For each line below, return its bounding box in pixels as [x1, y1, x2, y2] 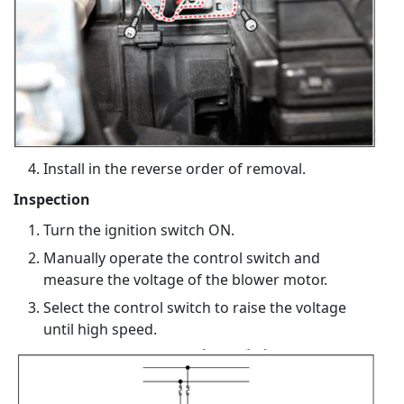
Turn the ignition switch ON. [43, 220, 234, 241]
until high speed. [43, 319, 157, 340]
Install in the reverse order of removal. [43, 159, 306, 179]
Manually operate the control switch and [43, 248, 320, 269]
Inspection [14, 189, 90, 210]
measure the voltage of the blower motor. [43, 270, 327, 290]
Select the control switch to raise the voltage [43, 298, 346, 318]
